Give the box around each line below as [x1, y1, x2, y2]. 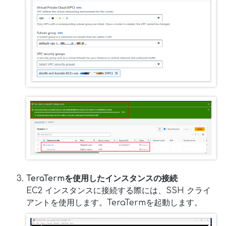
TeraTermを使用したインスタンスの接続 [26, 174, 178, 184]
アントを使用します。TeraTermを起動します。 [26, 198, 202, 208]
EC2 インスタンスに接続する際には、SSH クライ [26, 186, 211, 196]
